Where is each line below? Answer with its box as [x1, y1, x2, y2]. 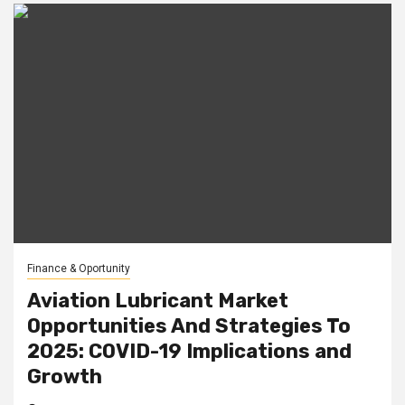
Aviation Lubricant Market [27, 287, 288, 313]
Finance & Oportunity [27, 261, 130, 275]
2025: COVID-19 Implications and [27, 338, 352, 363]
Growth [27, 363, 102, 389]
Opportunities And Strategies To [27, 313, 351, 338]
